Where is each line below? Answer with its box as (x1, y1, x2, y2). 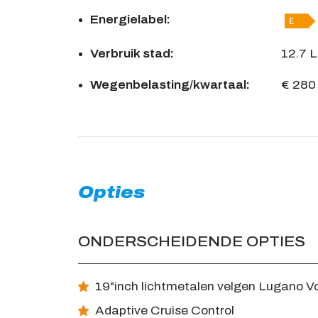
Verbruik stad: (89, 48, 174, 60)
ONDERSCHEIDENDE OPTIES (77, 234, 305, 250)
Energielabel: (89, 13, 170, 26)
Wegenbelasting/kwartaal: (89, 79, 250, 92)
